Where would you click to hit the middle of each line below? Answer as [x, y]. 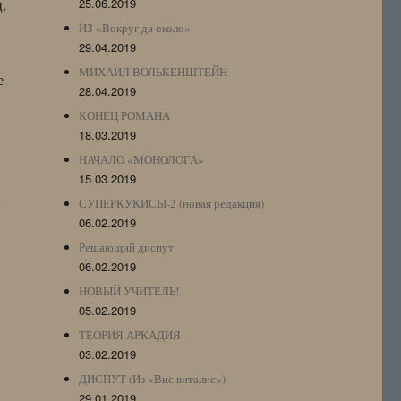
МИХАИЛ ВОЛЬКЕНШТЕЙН [154, 71]
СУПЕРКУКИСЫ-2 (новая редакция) [172, 203]
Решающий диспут [127, 247]
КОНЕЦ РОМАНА [125, 115]
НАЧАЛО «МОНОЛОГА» [142, 159]
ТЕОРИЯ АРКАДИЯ [130, 334]
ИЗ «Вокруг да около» [135, 27]
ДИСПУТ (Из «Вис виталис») [153, 378]
